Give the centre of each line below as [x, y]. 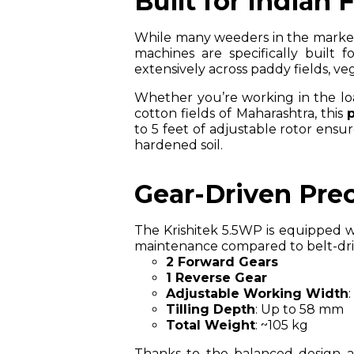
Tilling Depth [211, 309]
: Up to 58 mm [299, 309]
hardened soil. [179, 145]
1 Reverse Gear [217, 277]
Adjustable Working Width [257, 293]
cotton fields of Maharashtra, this [241, 113]
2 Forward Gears [222, 262]
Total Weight [211, 325]
